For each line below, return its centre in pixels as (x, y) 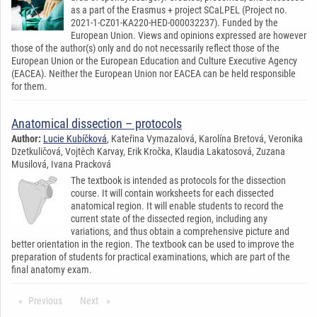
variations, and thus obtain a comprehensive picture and (180, 231)
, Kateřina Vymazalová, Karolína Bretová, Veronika (205, 138)
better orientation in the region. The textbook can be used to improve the (153, 244)
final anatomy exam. (52, 269)
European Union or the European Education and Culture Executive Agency (154, 60)
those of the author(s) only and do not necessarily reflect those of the (145, 48)
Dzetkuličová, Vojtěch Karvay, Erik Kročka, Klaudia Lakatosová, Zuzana (148, 151)
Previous (45, 300)
